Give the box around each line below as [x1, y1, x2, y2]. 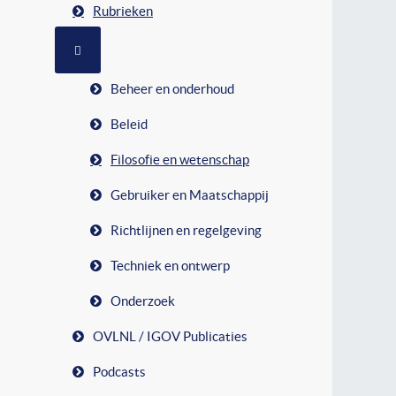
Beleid [110, 116, 148, 132]
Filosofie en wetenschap [110, 151, 249, 167]
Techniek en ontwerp [110, 257, 230, 273]
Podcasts [93, 363, 146, 379]
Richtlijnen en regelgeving [110, 222, 262, 238]
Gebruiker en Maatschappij [110, 187, 269, 202]
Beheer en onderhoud [110, 80, 234, 96]
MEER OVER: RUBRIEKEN [80, 40, 224, 57]
